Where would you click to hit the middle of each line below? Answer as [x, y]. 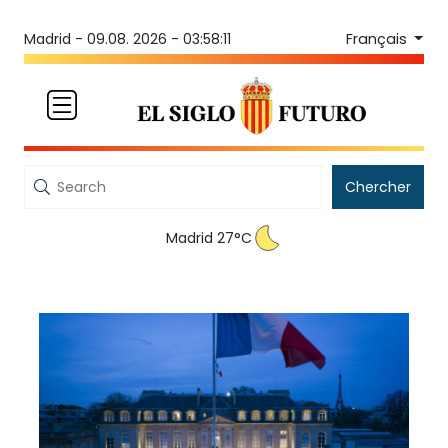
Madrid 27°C [209, 238]
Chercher [378, 187]
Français [378, 38]
